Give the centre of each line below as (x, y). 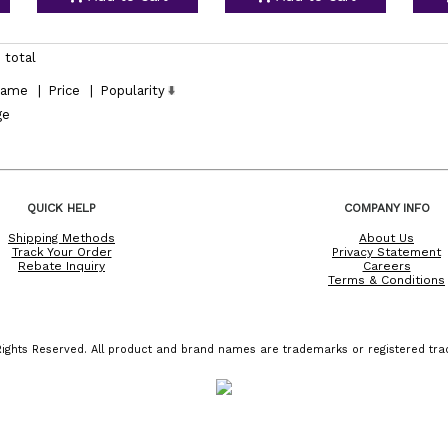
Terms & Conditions (386, 279)
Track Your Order (61, 251)
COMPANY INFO (386, 207)
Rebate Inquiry (61, 265)
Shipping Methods (61, 237)
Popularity (132, 90)
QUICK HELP (61, 207)
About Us (386, 237)
